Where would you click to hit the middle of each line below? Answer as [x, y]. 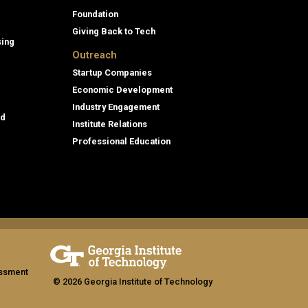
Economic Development [122, 90]
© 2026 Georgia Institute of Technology [133, 282]
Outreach [95, 56]
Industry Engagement [116, 107]
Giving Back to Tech [114, 32]
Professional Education [121, 142]
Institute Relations [110, 124]
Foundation [95, 14]
